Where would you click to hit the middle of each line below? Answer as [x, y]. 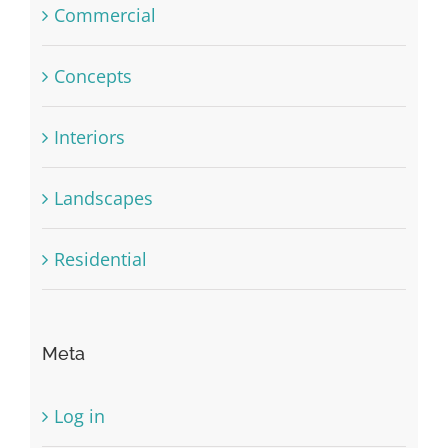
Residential [100, 259]
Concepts [92, 76]
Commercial [104, 15]
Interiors [89, 137]
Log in [79, 416]
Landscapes [103, 198]
